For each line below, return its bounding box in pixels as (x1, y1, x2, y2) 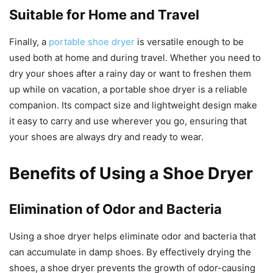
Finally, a (9, 36, 49, 48)
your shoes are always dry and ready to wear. (9, 131, 204, 143)
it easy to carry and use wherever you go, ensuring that (9, 115, 247, 127)
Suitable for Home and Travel (9, 7, 199, 23)
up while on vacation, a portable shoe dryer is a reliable (9, 83, 247, 96)
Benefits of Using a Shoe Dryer (9, 163, 253, 184)
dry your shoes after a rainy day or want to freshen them (9, 68, 251, 80)
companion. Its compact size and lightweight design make (9, 99, 257, 112)
